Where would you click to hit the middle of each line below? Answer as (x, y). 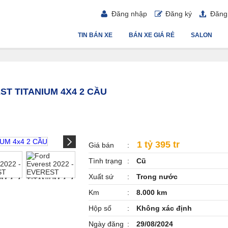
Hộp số (100, 208)
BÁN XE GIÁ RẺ (152, 35)
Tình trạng (105, 161)
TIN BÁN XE (95, 35)
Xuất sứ (101, 177)
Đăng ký (179, 14)
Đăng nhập (129, 14)
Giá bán (101, 145)
